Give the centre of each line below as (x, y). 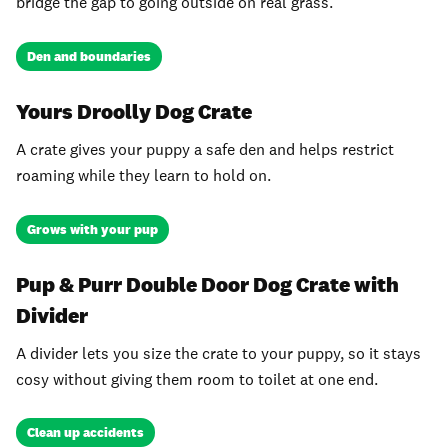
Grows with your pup (93, 229)
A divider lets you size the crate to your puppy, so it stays (218, 353)
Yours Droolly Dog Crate (134, 112)
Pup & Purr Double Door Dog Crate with (207, 285)
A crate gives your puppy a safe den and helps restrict (205, 149)
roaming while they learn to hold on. (143, 175)
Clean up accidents (86, 433)
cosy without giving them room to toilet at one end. (197, 379)
